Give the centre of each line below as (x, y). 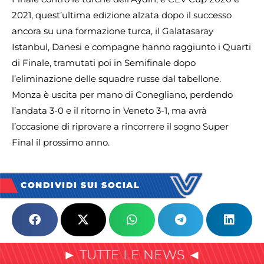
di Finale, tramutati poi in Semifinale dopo (104, 63)
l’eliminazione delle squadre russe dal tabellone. (116, 79)
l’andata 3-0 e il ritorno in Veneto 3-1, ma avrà (109, 111)
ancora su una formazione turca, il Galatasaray (113, 31)
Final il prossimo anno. (61, 143)
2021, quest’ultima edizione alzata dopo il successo (122, 15)
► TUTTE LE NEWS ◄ (132, 255)
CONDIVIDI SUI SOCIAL (80, 185)
